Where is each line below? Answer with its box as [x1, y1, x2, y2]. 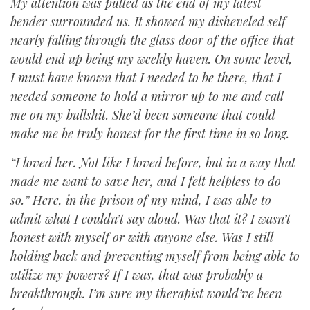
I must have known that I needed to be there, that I [10, 69, 281, 86]
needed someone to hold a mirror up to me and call [10, 88, 283, 104]
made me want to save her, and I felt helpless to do [10, 173, 281, 190]
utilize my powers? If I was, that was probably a [10, 266, 263, 283]
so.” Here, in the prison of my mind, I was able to [10, 192, 271, 208]
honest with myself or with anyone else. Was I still [10, 229, 273, 246]
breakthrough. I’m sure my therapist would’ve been [10, 285, 282, 302]
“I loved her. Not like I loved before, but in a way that [10, 154, 295, 171]
